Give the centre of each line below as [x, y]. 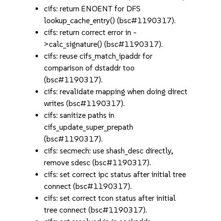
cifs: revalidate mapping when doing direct [116, 92]
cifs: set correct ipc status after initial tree [115, 174]
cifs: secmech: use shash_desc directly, [109, 151]
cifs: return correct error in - [91, 32]
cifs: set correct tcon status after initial [110, 198]
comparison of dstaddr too [90, 68]
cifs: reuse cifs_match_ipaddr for [98, 56]
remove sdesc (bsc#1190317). [98, 163]
